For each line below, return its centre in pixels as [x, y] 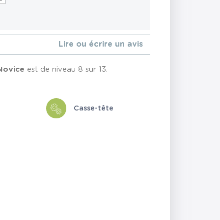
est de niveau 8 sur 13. [66, 70]
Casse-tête [93, 108]
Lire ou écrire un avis [100, 44]
